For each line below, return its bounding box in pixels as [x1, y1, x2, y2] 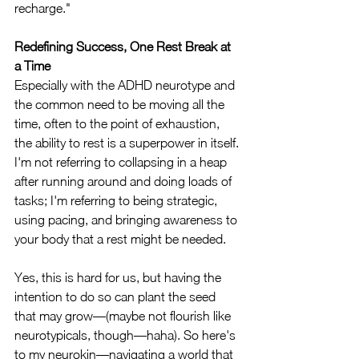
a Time [14, 58, 50, 73]
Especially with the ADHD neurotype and [14, 78, 238, 92]
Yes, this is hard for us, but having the [14, 270, 224, 284]
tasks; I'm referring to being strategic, [14, 193, 220, 208]
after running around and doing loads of [14, 174, 235, 188]
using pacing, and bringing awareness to [14, 212, 240, 227]
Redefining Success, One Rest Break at [14, 39, 234, 54]
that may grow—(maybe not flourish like [14, 309, 234, 323]
